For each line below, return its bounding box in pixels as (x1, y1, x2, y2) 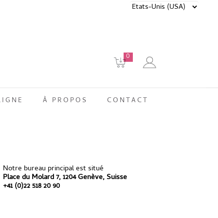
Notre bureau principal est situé (2, 163, 104, 175)
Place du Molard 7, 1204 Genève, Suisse (2, 172, 127, 183)
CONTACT (107, 95, 148, 107)
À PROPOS (42, 95, 88, 107)
